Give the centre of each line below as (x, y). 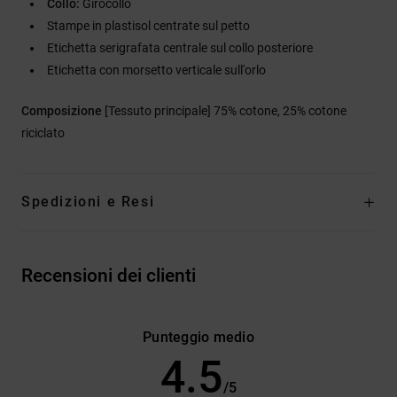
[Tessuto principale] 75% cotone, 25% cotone (226, 110)
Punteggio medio (198, 337)
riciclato (43, 132)
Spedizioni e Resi (88, 201)
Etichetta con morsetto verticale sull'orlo (156, 70)
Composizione (63, 110)
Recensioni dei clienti (109, 275)
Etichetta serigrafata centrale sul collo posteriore (180, 47)
